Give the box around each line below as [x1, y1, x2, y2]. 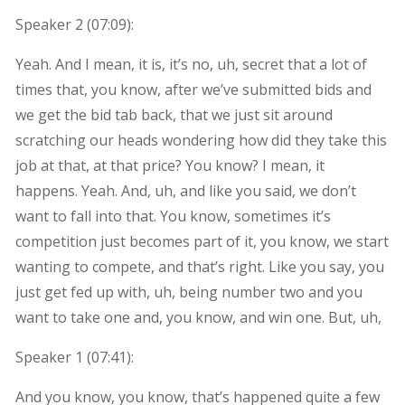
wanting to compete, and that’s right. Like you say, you [14, 256, 384, 277]
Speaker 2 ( [14, 14, 91, 34]
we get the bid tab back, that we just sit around [14, 104, 333, 125]
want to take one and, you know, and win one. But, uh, [14, 306, 381, 327]
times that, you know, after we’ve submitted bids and [14, 79, 372, 99]
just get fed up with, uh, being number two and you [14, 281, 363, 302]
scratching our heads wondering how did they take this [14, 129, 387, 150]
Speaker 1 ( [14, 346, 91, 367]
